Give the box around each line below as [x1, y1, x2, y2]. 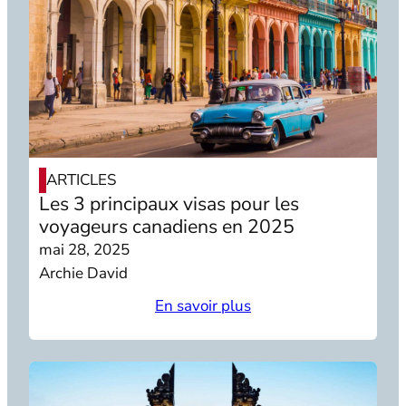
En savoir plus [155, 295, 251, 316]
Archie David [39, 262, 129, 284]
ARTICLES [46, 169, 117, 190]
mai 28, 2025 [39, 238, 130, 260]
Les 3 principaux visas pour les [39, 190, 300, 217]
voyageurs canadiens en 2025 [39, 213, 295, 239]
